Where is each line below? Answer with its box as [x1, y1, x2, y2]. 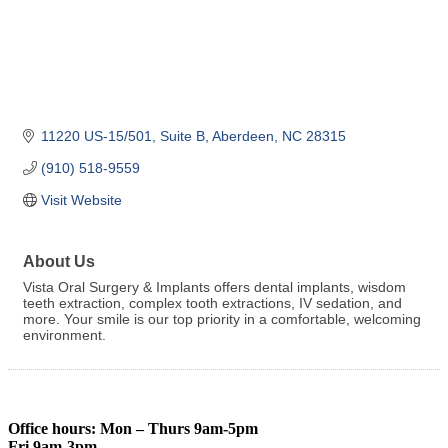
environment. [23, 326, 106, 343]
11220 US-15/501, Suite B [40, 127, 205, 144]
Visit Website [40, 191, 122, 208]
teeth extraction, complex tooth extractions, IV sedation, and [23, 294, 402, 311]
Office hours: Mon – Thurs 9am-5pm [8, 419, 258, 437]
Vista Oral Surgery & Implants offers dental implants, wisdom [23, 278, 406, 295]
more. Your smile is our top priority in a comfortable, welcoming [23, 310, 421, 327]
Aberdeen [211, 127, 274, 144]
